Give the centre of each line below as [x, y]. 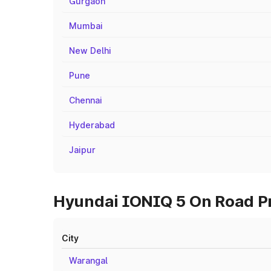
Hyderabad [92, 125]
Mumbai [86, 26]
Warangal [88, 260]
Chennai [86, 100]
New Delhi [90, 51]
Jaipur [82, 150]
